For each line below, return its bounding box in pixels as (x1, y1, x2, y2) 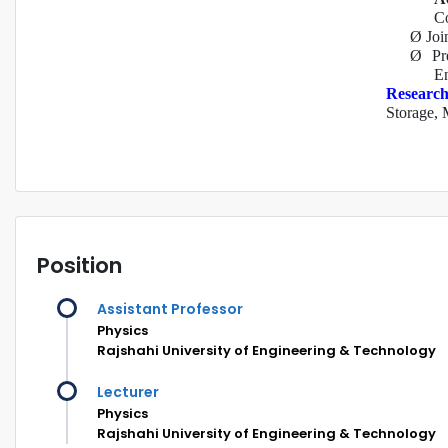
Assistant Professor (97, 298, 243, 319)
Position (37, 249, 122, 281)
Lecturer (97, 381, 159, 402)
